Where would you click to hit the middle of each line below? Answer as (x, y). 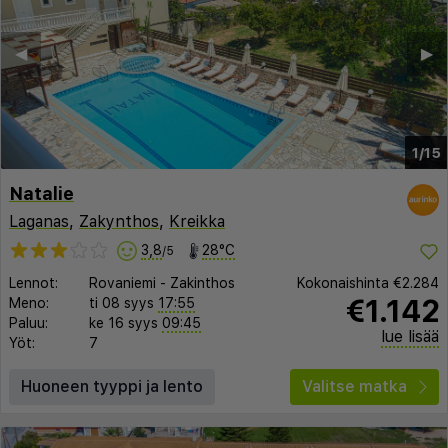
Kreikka (197, 221)
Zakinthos (202, 283)
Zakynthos (119, 221)
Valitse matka (354, 387)
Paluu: (28, 323)
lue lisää (410, 337)
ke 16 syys (123, 323)
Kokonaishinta (345, 283)
